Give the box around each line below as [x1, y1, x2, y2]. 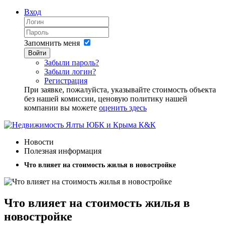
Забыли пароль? [44, 58, 99, 67]
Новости [24, 138, 54, 146]
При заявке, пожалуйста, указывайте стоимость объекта [24, 85, 216, 94]
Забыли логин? [44, 67, 96, 76]
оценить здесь [99, 103, 147, 112]
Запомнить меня [24, 39, 80, 47]
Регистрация [44, 76, 87, 85]
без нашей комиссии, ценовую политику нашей [24, 94, 187, 103]
